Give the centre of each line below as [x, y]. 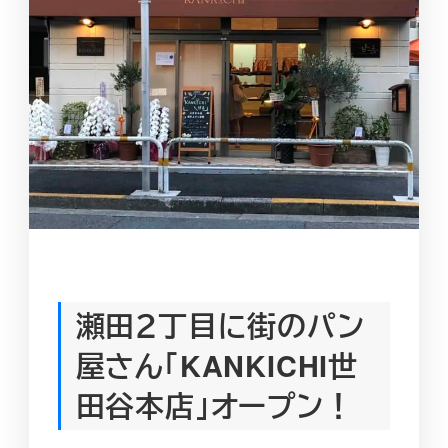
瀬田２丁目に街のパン [220, 326]
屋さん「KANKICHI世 [216, 366]
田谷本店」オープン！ [214, 406]
